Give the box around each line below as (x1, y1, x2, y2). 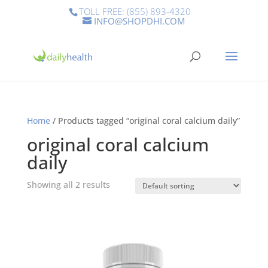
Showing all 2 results (26, 179, 110, 190)
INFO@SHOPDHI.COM (94, 15, 185, 28)
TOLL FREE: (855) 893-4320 (79, 5, 191, 18)
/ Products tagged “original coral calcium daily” (50, 115, 240, 126)
